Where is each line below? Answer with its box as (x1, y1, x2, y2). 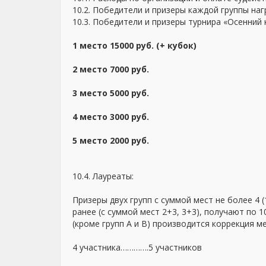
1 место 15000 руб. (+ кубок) (72, 40, 197, 51)
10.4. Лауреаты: (72, 170, 134, 182)
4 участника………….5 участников (72, 242, 202, 253)
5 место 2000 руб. (72, 135, 149, 146)
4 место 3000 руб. (72, 111, 149, 122)
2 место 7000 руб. (72, 64, 149, 75)
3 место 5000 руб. (72, 87, 149, 99)
